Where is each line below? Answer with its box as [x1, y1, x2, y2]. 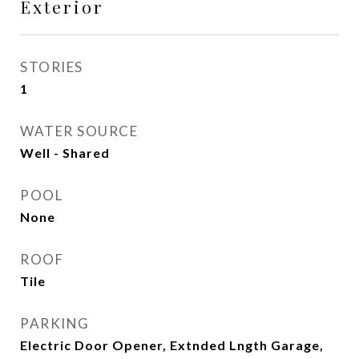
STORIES [20, 58, 83, 75]
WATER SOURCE [20, 123, 138, 139]
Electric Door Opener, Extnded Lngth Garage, [20, 337, 324, 353]
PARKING [20, 315, 90, 332]
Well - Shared [20, 145, 110, 160]
